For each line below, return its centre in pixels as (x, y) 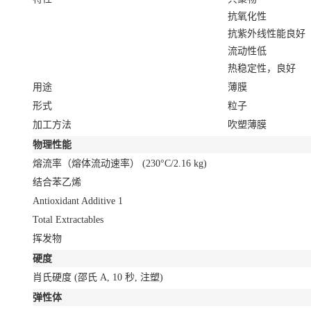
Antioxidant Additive (75, 201)
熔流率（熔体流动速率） (87, 163)
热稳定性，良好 (262, 68)
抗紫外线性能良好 (267, 33)
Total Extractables (68, 219)
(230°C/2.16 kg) (175, 163)
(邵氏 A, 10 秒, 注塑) (119, 277)
